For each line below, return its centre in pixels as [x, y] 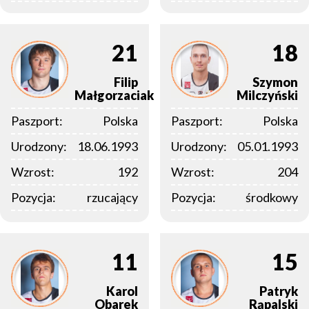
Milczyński [267, 96]
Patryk [279, 291]
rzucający [112, 198]
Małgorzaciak [114, 96]
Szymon [275, 82]
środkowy [272, 198]
